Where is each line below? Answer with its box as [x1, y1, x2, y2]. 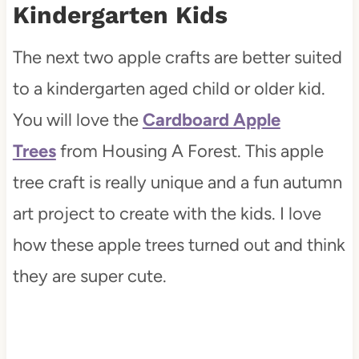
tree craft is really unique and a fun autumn [12, 171, 342, 194]
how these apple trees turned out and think [12, 234, 345, 256]
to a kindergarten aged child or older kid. [12, 78, 325, 100]
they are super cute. [12, 265, 171, 288]
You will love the [12, 109, 143, 131]
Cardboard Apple [142, 109, 280, 131]
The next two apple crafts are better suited [12, 46, 342, 69]
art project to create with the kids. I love [12, 203, 321, 225]
